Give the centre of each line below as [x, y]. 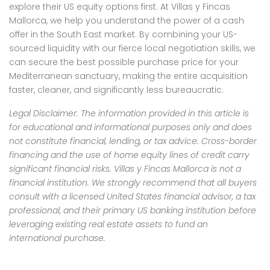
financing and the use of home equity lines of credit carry [129, 155]
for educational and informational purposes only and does [130, 127]
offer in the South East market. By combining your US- [123, 34]
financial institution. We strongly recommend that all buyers [133, 182]
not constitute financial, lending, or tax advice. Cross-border [133, 141]
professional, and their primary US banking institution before [133, 210]
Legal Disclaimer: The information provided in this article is [129, 113]
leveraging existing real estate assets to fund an [108, 224]
